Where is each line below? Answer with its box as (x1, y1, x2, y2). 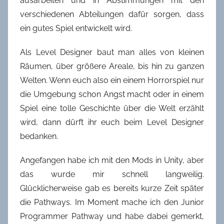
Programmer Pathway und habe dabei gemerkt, (20, 211, 204, 221)
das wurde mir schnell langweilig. (20, 169, 204, 179)
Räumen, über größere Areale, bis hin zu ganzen (20, 61, 204, 71)
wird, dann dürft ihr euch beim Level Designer (20, 117, 204, 127)
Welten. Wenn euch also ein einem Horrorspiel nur (20, 75, 204, 85)
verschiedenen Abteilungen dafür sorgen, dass (20, 9, 204, 19)
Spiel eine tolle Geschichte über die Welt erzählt (20, 103, 204, 113)
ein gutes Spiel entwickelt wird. (20, 23, 132, 33)
